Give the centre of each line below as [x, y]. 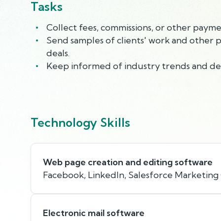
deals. [58, 53]
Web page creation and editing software [128, 162]
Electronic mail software [94, 213]
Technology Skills [80, 122]
